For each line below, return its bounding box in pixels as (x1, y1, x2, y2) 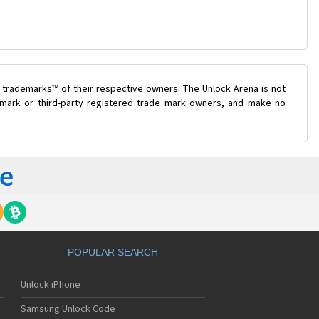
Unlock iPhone (21, 278, 81, 293)
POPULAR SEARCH (67, 246, 158, 258)
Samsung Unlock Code (21, 302, 116, 317)
